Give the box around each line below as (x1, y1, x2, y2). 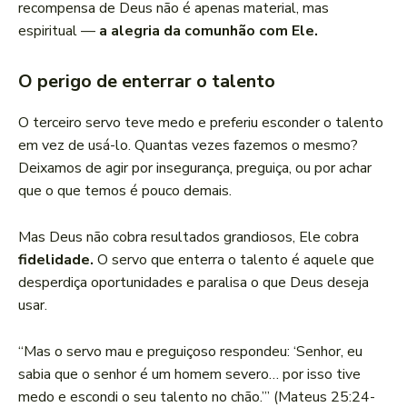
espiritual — (18, 21, 99, 42)
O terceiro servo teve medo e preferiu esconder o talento (18, 113, 383, 134)
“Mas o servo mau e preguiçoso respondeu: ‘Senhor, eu (18, 342, 362, 362)
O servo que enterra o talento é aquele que (94, 250, 374, 271)
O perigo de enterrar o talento (18, 69, 275, 94)
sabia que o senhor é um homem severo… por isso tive (18, 364, 361, 385)
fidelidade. (18, 250, 94, 271)
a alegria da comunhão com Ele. (99, 21, 318, 42)
